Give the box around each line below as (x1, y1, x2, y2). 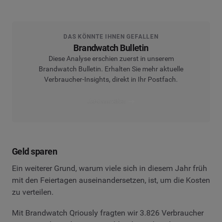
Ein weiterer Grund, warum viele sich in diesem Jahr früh (12, 164, 207, 173)
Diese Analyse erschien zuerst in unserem (48, 54, 174, 62)
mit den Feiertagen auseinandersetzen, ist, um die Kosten (12, 175, 210, 185)
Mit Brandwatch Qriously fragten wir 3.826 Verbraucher (12, 208, 204, 218)
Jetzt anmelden (87, 98, 126, 105)
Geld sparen (12, 146, 57, 157)
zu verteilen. (12, 187, 54, 197)
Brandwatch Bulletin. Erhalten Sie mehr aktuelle (39, 64, 183, 73)
